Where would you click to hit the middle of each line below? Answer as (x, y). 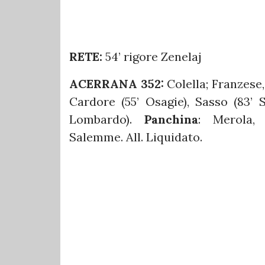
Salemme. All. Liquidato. (136, 137)
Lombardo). (107, 119)
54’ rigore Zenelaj (153, 57)
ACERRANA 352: (118, 84)
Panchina (171, 119)
